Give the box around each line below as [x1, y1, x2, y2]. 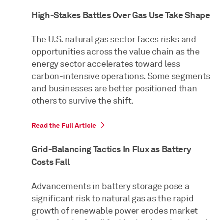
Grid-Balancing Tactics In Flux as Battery [31, 143, 192, 155]
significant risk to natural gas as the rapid [31, 193, 194, 204]
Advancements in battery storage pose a [31, 181, 190, 192]
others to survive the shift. [31, 95, 134, 107]
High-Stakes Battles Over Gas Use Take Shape [31, 9, 210, 21]
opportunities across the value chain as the [31, 46, 200, 57]
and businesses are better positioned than [31, 83, 197, 94]
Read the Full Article [31, 121, 96, 130]
